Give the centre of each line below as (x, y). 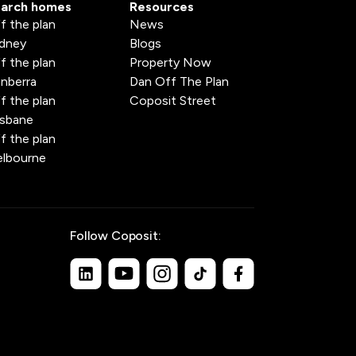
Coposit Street (172, 101)
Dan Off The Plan (179, 81)
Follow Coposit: (116, 235)
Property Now (170, 62)
